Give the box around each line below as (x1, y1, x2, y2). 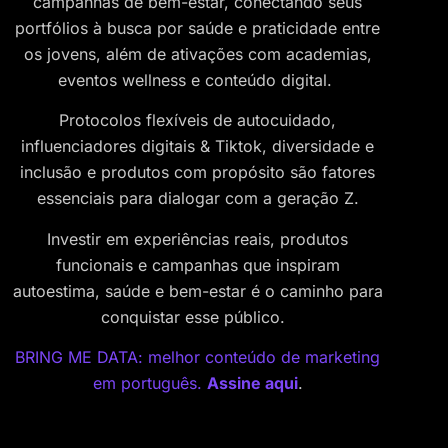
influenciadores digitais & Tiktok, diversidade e (21, 136, 374, 157)
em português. (92, 373, 207, 394)
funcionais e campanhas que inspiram (55, 254, 340, 275)
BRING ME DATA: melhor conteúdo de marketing (15, 347, 380, 368)
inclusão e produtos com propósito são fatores (20, 162, 375, 183)
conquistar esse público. (100, 306, 295, 327)
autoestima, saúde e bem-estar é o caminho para (12, 280, 383, 301)
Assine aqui (206, 373, 298, 394)
